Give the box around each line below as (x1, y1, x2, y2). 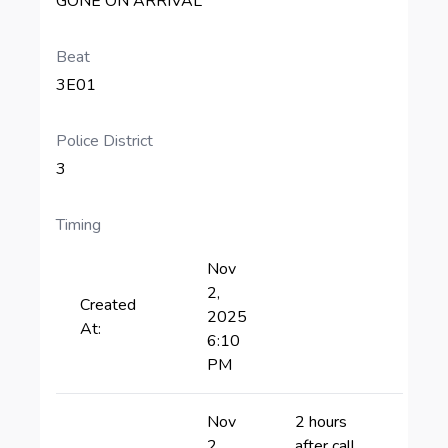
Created (80, 294, 136, 316)
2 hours (295, 411, 347, 433)
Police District (56, 130, 153, 152)
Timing (56, 214, 101, 236)
